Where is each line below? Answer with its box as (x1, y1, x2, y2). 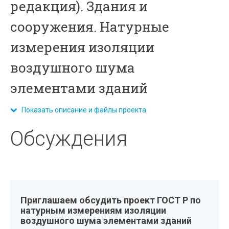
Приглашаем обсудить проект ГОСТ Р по (20, 195, 201, 205)
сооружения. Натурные (10, 18, 170, 35)
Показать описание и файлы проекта (17, 106, 147, 114)
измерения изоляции (10, 38, 155, 56)
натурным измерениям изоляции (20, 205, 167, 216)
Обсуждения (10, 127, 128, 151)
